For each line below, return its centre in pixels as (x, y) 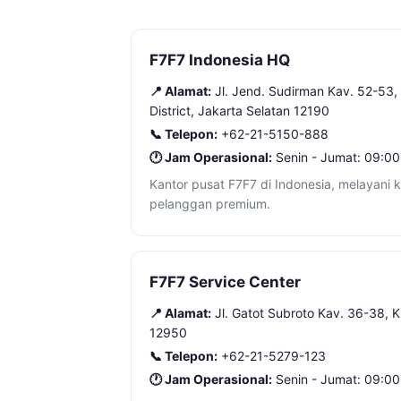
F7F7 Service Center (225, 282)
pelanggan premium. (210, 204)
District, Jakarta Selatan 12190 (239, 111)
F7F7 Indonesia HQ (220, 60)
